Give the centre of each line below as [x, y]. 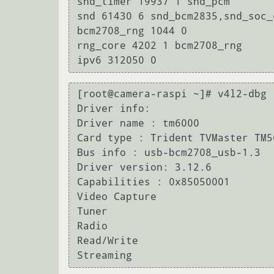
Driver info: [114, 109]
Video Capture [117, 197]
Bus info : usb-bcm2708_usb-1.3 [169, 153]
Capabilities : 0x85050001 [154, 182]
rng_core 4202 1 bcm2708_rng [160, 46]
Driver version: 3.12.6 [144, 168]
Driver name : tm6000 [138, 124]
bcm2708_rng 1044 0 [132, 31]
